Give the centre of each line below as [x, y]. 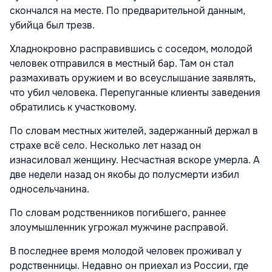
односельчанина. [49, 189]
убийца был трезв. [52, 25]
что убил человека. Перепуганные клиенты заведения [135, 92]
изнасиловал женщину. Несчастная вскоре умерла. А [135, 160]
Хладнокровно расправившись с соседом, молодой [131, 49]
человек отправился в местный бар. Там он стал [122, 63]
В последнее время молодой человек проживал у [126, 251]
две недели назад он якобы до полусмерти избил [124, 174]
